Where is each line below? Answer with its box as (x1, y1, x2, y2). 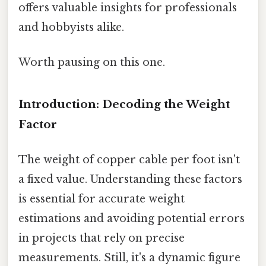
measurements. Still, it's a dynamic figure (18, 251, 240, 265)
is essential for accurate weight (18, 192, 185, 206)
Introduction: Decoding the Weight (18, 97, 230, 111)
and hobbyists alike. (18, 20, 124, 34)
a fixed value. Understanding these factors (18, 173, 242, 186)
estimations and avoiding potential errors (18, 212, 245, 226)
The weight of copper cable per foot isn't (18, 153, 240, 167)
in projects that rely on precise (18, 232, 185, 245)
